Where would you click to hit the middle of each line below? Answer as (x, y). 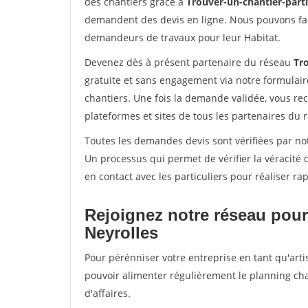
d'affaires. (108, 293)
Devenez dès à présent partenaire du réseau (189, 62)
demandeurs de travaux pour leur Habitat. (183, 37)
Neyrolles (121, 233)
